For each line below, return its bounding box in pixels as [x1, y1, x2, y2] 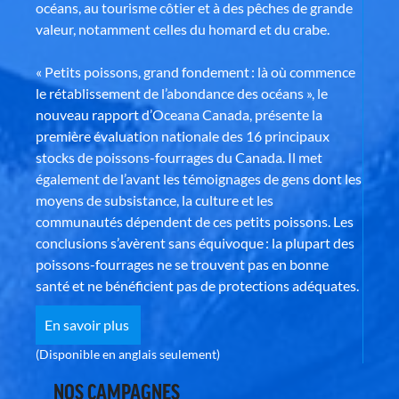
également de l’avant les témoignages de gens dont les [36, 170, 362, 187]
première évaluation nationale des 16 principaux [36, 127, 330, 144]
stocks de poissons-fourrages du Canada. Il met [36, 149, 322, 166]
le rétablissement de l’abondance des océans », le [36, 85, 328, 102]
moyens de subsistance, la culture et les [36, 191, 273, 208]
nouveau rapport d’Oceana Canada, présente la [36, 106, 322, 123]
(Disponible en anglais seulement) [36, 346, 223, 362]
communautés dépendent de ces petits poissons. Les [36, 213, 354, 230]
